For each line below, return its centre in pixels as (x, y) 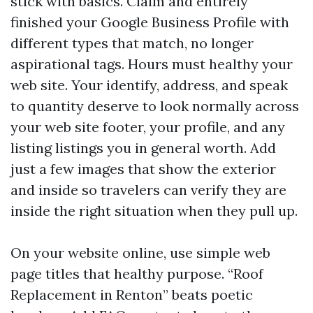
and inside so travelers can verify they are (148, 190)
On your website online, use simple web (140, 253)
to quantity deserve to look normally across (155, 106)
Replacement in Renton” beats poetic (132, 294)
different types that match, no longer (132, 43)
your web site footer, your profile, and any (148, 127)
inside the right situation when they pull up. (154, 211)
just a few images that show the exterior (143, 169)
